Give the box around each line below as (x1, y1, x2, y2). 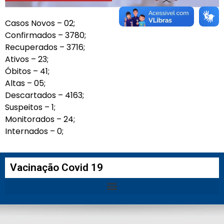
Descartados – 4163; (5, 89, 84, 101)
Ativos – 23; (5, 53, 48, 65)
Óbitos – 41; (5, 65, 49, 77)
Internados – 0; (5, 125, 63, 137)
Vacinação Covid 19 (10, 161, 103, 173)
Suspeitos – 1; (5, 101, 55, 113)
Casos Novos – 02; (5, 17, 75, 29)
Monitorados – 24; (5, 113, 75, 125)
